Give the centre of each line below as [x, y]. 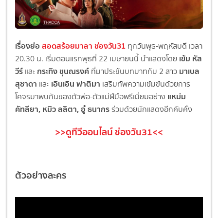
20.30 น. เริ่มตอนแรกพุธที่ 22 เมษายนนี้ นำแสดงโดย [96, 59]
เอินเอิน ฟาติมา [75, 84]
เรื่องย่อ [28, 46]
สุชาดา [26, 84]
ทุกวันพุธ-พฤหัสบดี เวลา [164, 46]
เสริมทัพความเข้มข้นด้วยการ [145, 84]
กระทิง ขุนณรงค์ [63, 71]
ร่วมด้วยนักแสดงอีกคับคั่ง [151, 109]
